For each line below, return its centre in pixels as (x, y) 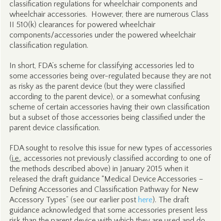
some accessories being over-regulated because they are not (110, 76)
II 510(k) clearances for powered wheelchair (82, 25)
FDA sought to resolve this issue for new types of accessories (110, 148)
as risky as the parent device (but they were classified (97, 86)
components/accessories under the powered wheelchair (102, 35)
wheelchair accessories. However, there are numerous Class (109, 14)
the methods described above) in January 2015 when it (99, 169)
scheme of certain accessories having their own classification (109, 107)
